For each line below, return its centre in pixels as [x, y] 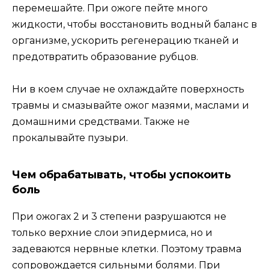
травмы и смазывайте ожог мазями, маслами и [131, 106]
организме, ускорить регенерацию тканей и [125, 41]
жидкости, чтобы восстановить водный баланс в [134, 25]
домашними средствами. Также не [101, 122]
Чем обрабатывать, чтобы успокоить [122, 175]
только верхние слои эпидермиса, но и [112, 233]
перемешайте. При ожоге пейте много [110, 8]
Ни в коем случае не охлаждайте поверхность [128, 89]
